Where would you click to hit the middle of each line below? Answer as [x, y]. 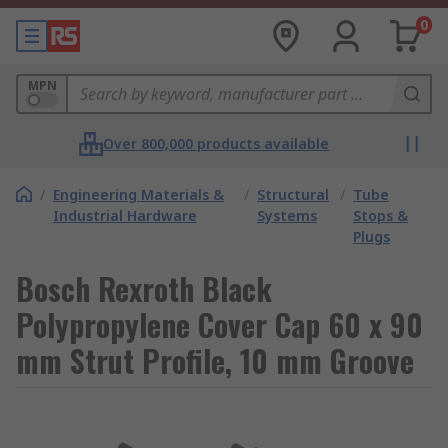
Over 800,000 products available [216, 143]
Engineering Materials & [138, 194]
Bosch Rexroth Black [144, 288]
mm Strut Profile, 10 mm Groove [215, 360]
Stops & [381, 215]
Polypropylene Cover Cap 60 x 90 [219, 324]
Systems [287, 215]
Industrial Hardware [125, 215]
